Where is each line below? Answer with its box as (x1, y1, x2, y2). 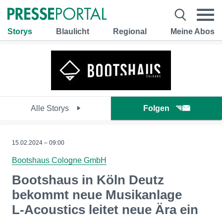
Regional (113, 27, 147, 36)
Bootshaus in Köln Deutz (12, 172, 164, 187)
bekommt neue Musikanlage (12, 187, 182, 202)
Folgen (143, 104, 169, 112)
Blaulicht (56, 27, 89, 36)
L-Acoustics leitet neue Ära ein (12, 202, 198, 217)
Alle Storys (30, 104, 71, 112)
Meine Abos (170, 27, 215, 36)
